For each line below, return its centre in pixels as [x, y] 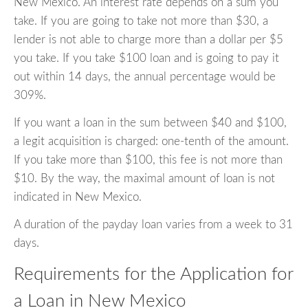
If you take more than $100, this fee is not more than [148, 159]
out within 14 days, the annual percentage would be [145, 76]
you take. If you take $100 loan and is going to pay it [146, 58]
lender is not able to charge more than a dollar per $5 [148, 39]
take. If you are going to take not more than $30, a [141, 21]
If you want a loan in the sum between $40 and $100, [150, 122]
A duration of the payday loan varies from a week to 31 [153, 224]
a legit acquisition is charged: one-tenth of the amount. [151, 141]
